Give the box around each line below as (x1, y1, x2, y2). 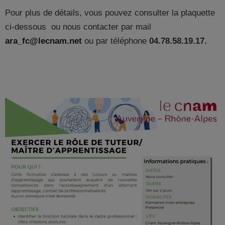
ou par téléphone (82, 36, 149, 46)
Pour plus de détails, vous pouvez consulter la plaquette (5, 8, 215, 18)
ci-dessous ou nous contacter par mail (5, 22, 151, 32)
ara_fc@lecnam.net (5, 36, 82, 46)
